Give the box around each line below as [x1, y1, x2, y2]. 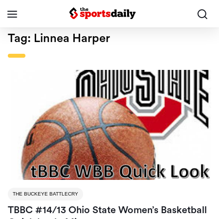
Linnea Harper [34, 33, 110, 44]
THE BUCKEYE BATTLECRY [13, 191, 78, 197]
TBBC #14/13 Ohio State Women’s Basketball [8, 205, 207, 216]
